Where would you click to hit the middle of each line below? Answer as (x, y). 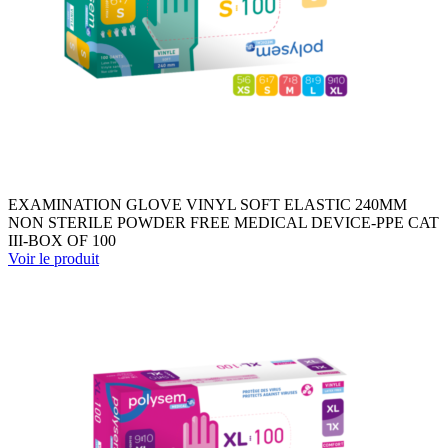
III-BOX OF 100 (62, 240)
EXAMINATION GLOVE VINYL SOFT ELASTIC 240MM (207, 204)
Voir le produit (53, 258)
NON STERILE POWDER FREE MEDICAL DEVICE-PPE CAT (223, 222)
